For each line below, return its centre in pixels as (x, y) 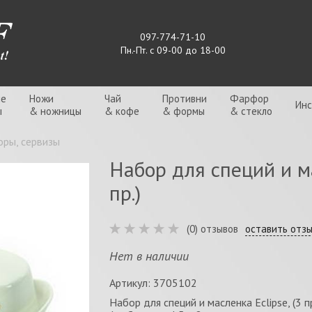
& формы (184, 111)
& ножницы (55, 111)
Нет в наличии (149, 256)
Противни (185, 99)
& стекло (251, 111)
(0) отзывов (212, 229)
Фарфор (249, 99)
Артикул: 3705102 (153, 283)
